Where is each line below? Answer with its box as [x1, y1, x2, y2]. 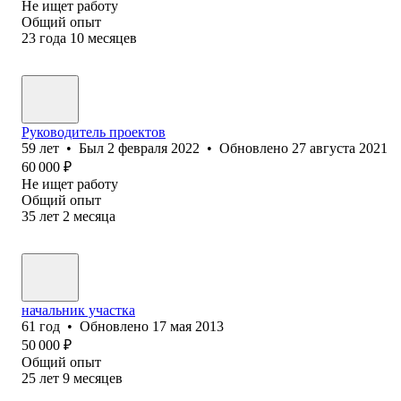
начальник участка [21, 302, 135, 318]
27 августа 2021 [292, 140, 388, 156]
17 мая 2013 [152, 318, 224, 334]
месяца [73, 208, 115, 224]
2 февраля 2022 [107, 140, 200, 156]
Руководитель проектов [21, 124, 166, 140]
